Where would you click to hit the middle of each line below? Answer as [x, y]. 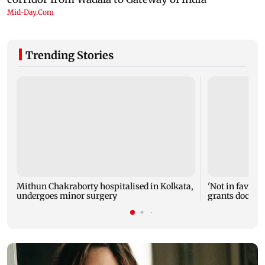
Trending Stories [70, 56]
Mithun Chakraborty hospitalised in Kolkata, [105, 187]
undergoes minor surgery [67, 196]
